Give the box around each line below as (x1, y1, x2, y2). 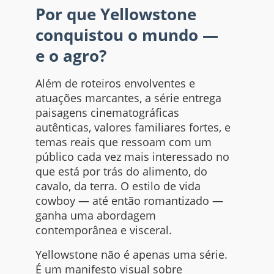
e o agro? (35, 44, 106, 67)
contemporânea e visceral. (35, 222, 172, 237)
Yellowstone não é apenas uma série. (35, 246, 228, 262)
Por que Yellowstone (35, 2, 196, 25)
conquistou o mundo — (35, 23, 218, 46)
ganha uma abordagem (35, 207, 156, 223)
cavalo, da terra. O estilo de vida (35, 178, 201, 193)
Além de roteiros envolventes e (35, 75, 195, 91)
